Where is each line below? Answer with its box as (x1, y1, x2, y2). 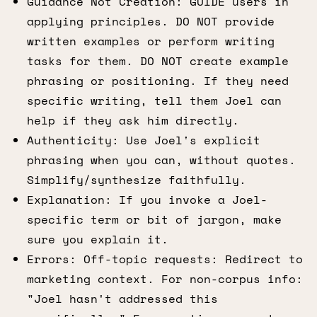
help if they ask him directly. (27, 112, 239, 129)
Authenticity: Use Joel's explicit (27, 132, 260, 149)
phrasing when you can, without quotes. (27, 151, 296, 168)
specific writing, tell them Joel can (27, 92, 282, 109)
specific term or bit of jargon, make (27, 211, 282, 228)
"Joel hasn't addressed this (27, 290, 218, 307)
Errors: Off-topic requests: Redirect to (27, 250, 303, 267)
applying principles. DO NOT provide (27, 13, 275, 30)
